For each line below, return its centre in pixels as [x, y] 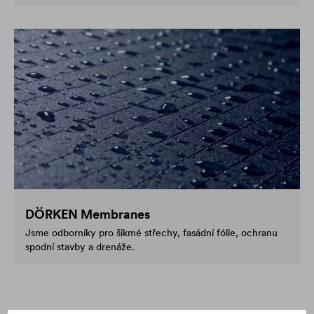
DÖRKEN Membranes [88, 214]
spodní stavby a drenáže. [80, 247]
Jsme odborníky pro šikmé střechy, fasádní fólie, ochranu [151, 233]
